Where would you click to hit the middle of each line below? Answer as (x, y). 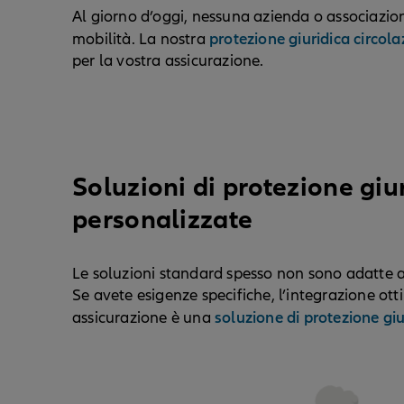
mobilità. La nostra (141, 39)
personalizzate (163, 219)
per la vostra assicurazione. (168, 60)
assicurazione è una (143, 317)
